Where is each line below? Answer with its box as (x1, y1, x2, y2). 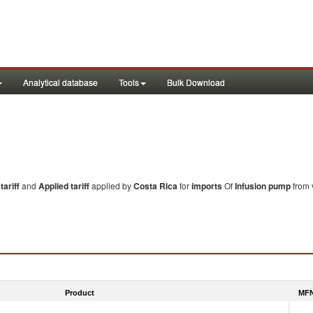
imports (191, 180, 222, 192)
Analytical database (23, 76, 98, 88)
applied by (92, 180, 133, 191)
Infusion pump (235, 180, 291, 192)
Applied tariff (38, 180, 92, 192)
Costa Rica (133, 180, 177, 192)
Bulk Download (167, 76, 225, 88)
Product (65, 288, 94, 297)
